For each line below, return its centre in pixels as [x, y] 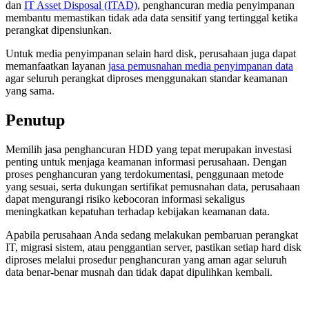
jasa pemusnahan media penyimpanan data [201, 66]
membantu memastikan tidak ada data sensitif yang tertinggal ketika [152, 18]
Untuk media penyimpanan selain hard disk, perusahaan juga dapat [151, 54]
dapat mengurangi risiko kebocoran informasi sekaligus [125, 199]
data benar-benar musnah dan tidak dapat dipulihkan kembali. [139, 272]
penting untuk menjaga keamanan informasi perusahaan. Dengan [146, 162]
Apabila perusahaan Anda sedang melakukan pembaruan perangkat [152, 235]
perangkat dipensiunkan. [59, 30]
